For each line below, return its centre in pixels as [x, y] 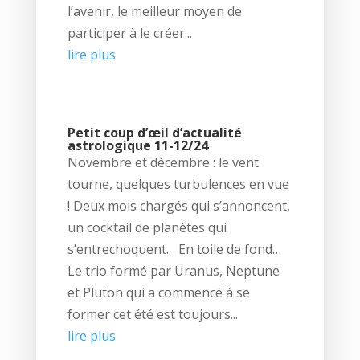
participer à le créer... [129, 33]
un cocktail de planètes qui [147, 228]
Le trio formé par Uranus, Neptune [173, 271]
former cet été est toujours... [152, 315]
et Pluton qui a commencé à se [158, 293]
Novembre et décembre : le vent [163, 163]
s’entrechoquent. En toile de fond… [174, 250]
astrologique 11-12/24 [137, 146]
